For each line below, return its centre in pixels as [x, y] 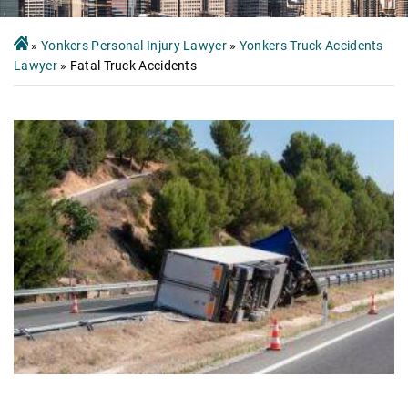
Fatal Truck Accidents [133, 65]
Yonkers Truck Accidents [311, 45]
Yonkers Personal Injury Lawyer [133, 45]
